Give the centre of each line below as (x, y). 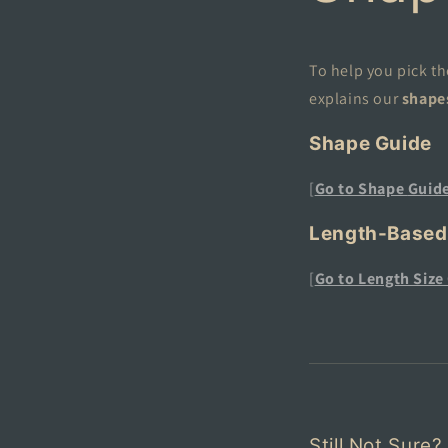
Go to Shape (361, 188)
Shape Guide (370, 143)
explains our (355, 98)
